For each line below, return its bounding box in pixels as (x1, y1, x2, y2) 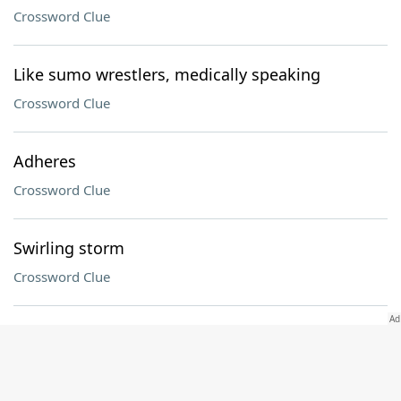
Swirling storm (13, 237, 124, 259)
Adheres (13, 150, 76, 172)
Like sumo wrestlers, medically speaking (13, 64, 320, 85)
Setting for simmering (13, 324, 181, 346)
